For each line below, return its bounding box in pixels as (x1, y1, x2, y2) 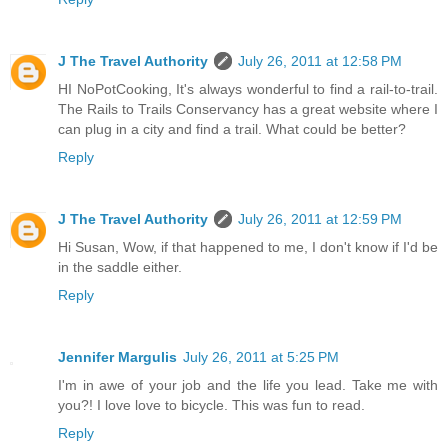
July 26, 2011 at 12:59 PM (238, 211, 402, 228)
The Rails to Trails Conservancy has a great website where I (58, 101, 438, 118)
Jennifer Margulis (58, 349, 177, 366)
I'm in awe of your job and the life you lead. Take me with (58, 377, 438, 394)
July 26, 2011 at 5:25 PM (183, 349, 339, 366)
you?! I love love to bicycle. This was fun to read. (58, 397, 365, 414)
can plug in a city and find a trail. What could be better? (58, 121, 406, 138)
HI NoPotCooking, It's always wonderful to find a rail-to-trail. (58, 81, 438, 98)
